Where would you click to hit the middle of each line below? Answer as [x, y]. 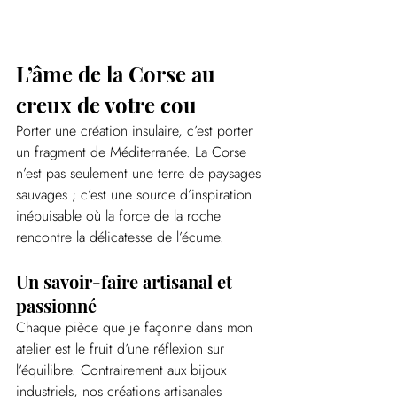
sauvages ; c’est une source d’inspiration [136, 195]
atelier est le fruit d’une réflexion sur [122, 349]
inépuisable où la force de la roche [121, 216]
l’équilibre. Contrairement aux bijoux [123, 370]
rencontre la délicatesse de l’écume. [120, 237]
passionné [56, 306]
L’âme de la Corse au [118, 74]
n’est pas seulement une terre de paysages [140, 174]
